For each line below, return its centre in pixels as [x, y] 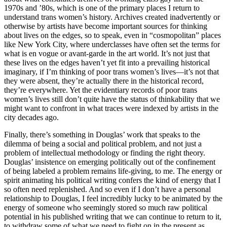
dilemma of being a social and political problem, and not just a [103, 144]
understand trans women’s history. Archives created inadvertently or [112, 17]
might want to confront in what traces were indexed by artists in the [111, 108]
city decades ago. [31, 118]
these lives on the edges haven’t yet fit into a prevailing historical [107, 63]
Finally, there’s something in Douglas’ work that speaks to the [102, 135]
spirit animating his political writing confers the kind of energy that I [112, 180]
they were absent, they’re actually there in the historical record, [104, 81]
